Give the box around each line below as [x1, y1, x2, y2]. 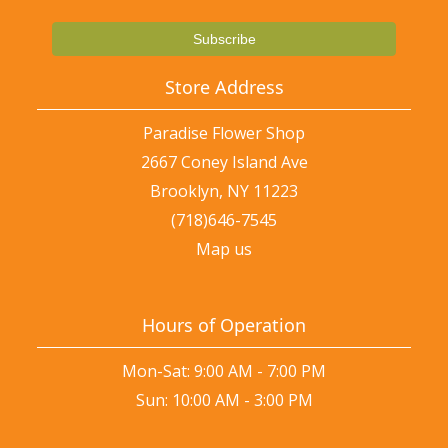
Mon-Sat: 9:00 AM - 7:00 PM [122, 360, 326, 383]
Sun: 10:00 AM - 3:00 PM [135, 389, 313, 412]
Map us [196, 238, 252, 261]
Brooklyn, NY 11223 [150, 180, 298, 203]
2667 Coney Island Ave [140, 151, 308, 174]
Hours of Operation [142, 313, 306, 338]
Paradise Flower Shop [143, 122, 305, 145]
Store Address [164, 75, 284, 100]
